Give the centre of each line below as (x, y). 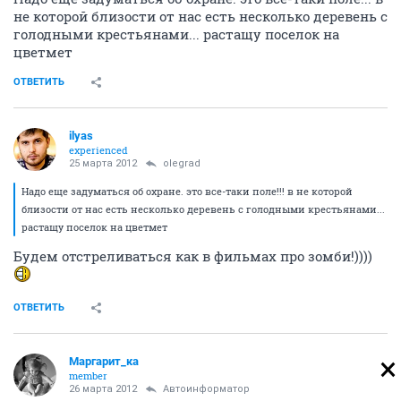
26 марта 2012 (103, 389)
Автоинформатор (206, 389)
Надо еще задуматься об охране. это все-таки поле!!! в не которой (187, 191)
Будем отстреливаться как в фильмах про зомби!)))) (193, 256)
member (88, 375)
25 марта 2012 (103, 163)
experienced (98, 150)
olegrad (182, 163)
